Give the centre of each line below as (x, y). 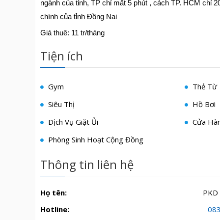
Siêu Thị (60, 104)
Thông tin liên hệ (87, 164)
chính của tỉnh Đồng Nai (79, 16)
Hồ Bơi (203, 104)
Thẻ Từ (204, 86)
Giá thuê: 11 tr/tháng (72, 33)
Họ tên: (54, 192)
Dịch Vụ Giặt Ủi (72, 122)
